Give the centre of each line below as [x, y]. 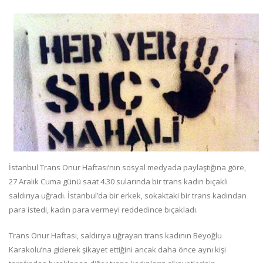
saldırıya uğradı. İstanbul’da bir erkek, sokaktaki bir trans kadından [128, 196]
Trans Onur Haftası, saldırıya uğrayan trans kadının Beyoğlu [115, 236]
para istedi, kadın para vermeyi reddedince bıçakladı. [103, 210]
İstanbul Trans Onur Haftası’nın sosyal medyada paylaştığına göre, [127, 168]
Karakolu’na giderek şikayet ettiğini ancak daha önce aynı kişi [117, 250]
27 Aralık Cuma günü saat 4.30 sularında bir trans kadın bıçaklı [118, 182]
